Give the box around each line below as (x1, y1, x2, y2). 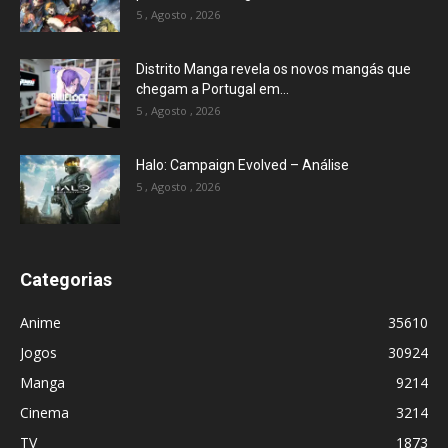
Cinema (20, 402, 69, 422)
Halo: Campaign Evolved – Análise (136, 156, 349, 173)
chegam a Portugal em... (136, 80, 289, 97)
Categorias (20, 268, 112, 290)
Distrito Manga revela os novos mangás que (136, 60, 411, 77)
